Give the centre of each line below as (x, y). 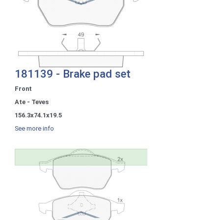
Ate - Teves (32, 102)
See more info (34, 128)
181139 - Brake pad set (73, 73)
